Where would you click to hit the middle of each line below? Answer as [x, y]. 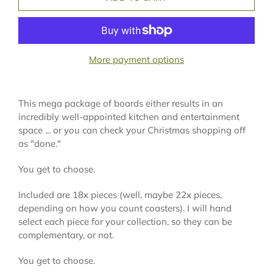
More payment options [136, 59]
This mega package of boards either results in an [121, 103]
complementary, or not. [66, 235]
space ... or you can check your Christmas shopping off [132, 130]
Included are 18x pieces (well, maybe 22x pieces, [120, 194]
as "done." [40, 143]
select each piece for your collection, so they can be [125, 221]
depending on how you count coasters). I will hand [125, 208]
